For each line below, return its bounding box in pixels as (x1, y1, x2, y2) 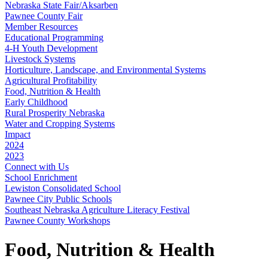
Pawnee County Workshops (5, 215, 110, 226)
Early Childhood (5, 97, 68, 107)
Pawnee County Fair (5, 11, 83, 21)
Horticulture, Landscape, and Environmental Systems (5, 65, 206, 75)
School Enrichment (5, 172, 77, 182)
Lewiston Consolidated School (5, 183, 121, 193)
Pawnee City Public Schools (5, 194, 112, 204)
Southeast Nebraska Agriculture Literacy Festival (5, 205, 190, 215)
